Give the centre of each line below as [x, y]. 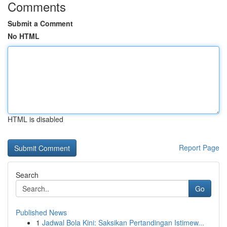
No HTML [24, 36]
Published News [41, 212]
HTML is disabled [35, 119]
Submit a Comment [40, 23]
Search [27, 175]
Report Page [199, 147]
